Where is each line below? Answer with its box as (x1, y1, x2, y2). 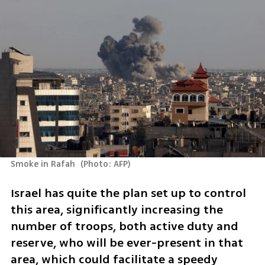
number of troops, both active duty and (10, 217, 238, 235)
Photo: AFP (83, 158, 128, 171)
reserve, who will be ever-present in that (10, 234, 243, 251)
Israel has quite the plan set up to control (10, 184, 246, 202)
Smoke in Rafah (10, 158, 77, 171)
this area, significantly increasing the (10, 201, 223, 218)
